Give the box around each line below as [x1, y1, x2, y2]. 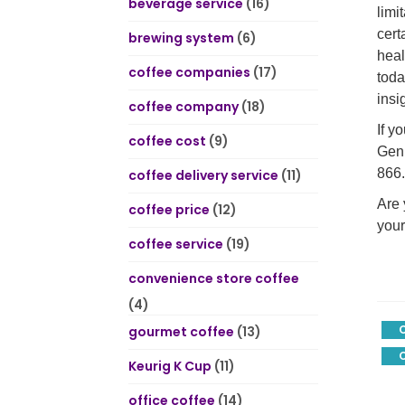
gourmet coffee [128, 323, 234, 341]
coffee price [128, 201, 210, 219]
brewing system [128, 29, 234, 47]
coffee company [128, 98, 239, 116]
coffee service [128, 235, 223, 253]
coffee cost [128, 132, 206, 150]
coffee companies [128, 63, 250, 81]
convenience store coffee [128, 269, 299, 287]
